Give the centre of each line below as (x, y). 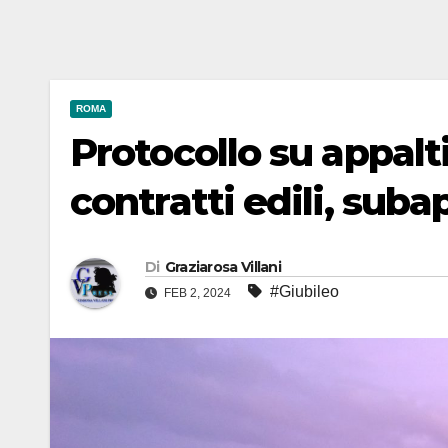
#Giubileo (304, 292)
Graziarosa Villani (223, 267)
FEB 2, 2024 (197, 293)
